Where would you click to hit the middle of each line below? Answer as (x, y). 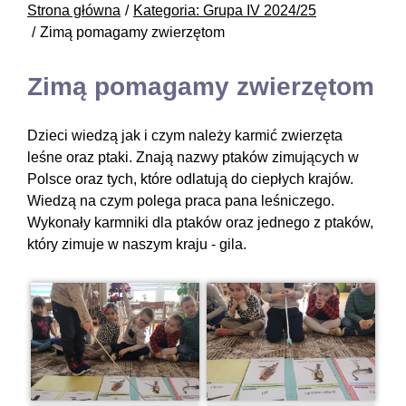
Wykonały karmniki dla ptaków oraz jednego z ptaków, (200, 222)
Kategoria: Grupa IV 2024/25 (225, 10)
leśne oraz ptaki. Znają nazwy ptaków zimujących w (193, 157)
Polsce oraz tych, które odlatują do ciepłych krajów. (190, 179)
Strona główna (74, 10)
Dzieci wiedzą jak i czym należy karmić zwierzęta (185, 135)
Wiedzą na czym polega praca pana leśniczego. (181, 200)
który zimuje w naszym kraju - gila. (137, 244)
